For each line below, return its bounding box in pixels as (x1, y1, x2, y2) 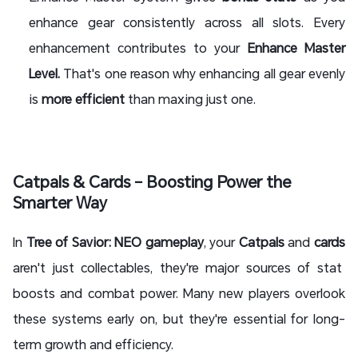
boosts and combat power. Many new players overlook (13, 284, 345, 302)
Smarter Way (13, 192, 107, 213)
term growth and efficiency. (13, 336, 173, 353)
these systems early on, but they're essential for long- (13, 310, 345, 328)
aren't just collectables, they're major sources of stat (13, 259, 342, 276)
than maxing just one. (125, 90, 256, 108)
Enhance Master (247, 39, 345, 57)
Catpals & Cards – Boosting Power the (13, 171, 291, 193)
